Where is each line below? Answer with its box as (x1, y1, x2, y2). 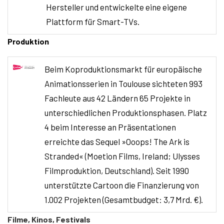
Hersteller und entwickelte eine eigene (46, 1, 187, 12)
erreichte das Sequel (44, 136, 121, 146)
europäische (156, 63, 202, 74)
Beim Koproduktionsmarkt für (44, 63, 156, 74)
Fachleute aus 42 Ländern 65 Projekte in (44, 92, 190, 103)
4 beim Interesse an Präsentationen (44, 121, 176, 132)
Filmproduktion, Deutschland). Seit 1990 (44, 165, 189, 175)
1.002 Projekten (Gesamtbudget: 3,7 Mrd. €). (44, 194, 203, 204)
